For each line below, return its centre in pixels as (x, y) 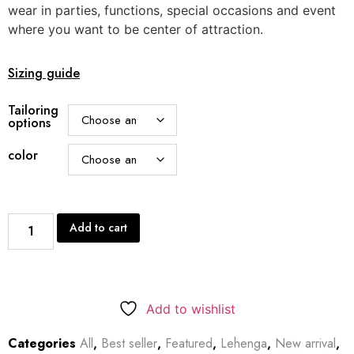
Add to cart (99, 228)
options (29, 122)
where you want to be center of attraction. (136, 29)
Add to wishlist (191, 309)
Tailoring (33, 110)
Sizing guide (44, 73)
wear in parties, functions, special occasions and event (172, 10)
